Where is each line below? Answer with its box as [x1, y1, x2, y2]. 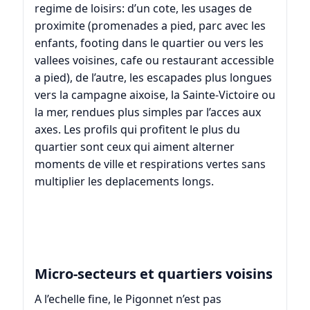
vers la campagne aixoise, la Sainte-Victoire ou [34, 86, 275, 102]
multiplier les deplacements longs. [34, 173, 214, 189]
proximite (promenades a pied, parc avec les [34, 17, 266, 33]
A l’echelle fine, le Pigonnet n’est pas [34, 291, 221, 307]
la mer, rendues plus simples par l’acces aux [34, 104, 261, 120]
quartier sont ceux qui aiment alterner [34, 138, 235, 154]
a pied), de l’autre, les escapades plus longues [34, 69, 272, 85]
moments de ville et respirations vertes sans [34, 156, 266, 172]
